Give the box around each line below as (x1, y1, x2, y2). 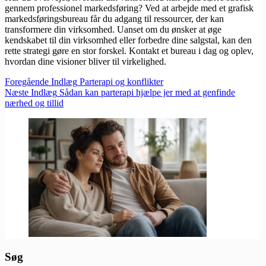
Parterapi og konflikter (80, 77, 163, 87)
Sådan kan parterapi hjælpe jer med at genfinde (59, 87, 235, 98)
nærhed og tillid (5, 98, 64, 109)
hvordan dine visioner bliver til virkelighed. (5, 56, 166, 67)
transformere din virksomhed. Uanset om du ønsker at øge (5, 24, 221, 35)
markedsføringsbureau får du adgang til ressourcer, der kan (5, 14, 224, 24)
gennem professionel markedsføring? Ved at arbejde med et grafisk (5, 3, 254, 14)
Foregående (5, 77, 51, 87)
